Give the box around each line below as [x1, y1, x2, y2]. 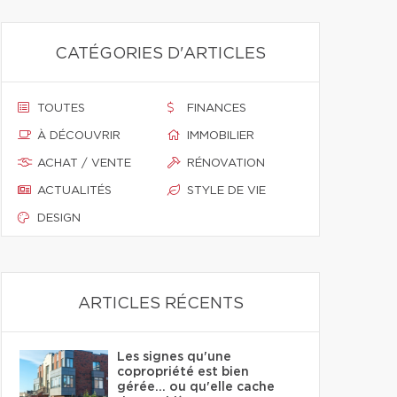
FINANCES [187, 103, 246, 114]
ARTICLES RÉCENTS [77, 296, 244, 312]
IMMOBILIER [187, 130, 254, 142]
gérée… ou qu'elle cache [117, 381, 275, 393]
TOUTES [37, 103, 85, 114]
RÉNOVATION [187, 158, 265, 169]
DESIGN [37, 213, 81, 224]
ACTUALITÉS [37, 185, 112, 197]
